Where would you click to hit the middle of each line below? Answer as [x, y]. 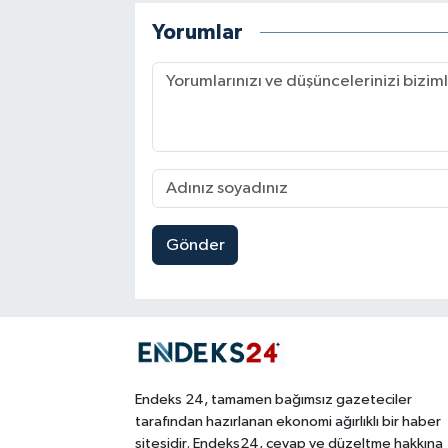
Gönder [195, 245]
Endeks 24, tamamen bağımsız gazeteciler [273, 399]
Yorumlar [197, 32]
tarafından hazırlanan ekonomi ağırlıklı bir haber [287, 421]
